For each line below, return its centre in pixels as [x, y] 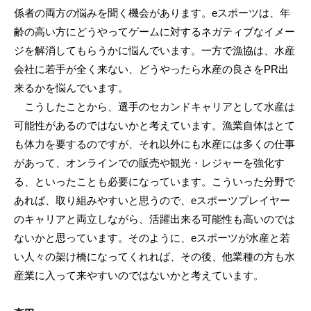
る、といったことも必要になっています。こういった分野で [154, 182]
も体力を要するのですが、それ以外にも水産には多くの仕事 [154, 144]
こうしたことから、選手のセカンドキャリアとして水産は [154, 107]
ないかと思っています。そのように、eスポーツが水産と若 [152, 238]
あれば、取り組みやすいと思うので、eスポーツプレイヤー [152, 201]
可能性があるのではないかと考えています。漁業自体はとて [154, 126]
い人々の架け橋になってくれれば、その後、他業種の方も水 [154, 257]
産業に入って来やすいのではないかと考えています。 [139, 276]
